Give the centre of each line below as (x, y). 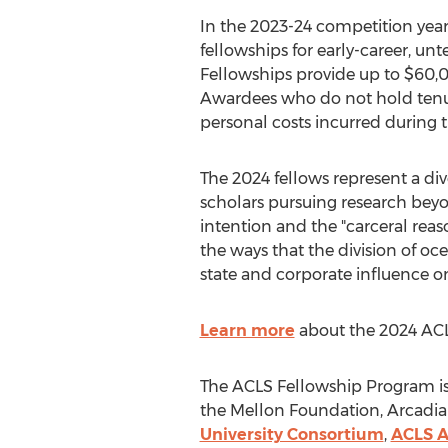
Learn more (247, 330)
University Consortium (291, 434)
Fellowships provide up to (301, 74)
